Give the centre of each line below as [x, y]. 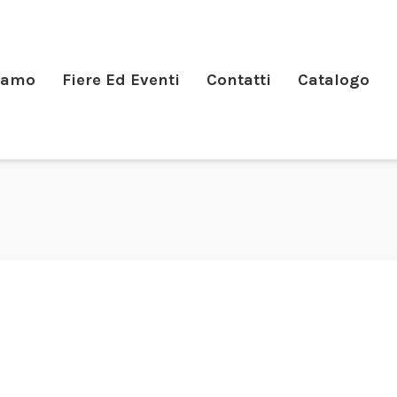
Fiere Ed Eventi [121, 80]
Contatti [239, 80]
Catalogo [334, 80]
